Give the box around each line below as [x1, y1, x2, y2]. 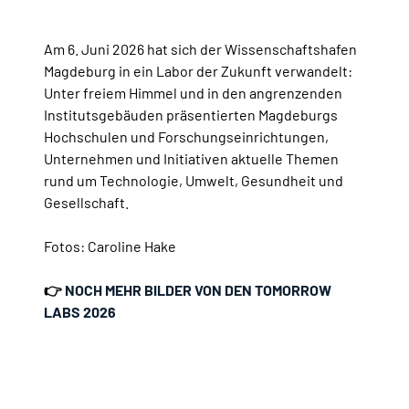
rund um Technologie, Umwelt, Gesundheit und [44, 172, 343, 190]
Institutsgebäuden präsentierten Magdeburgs [44, 106, 338, 124]
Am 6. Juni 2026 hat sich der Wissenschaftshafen [44, 40, 357, 58]
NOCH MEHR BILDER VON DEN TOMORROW [65, 281, 331, 299]
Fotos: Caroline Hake [44, 237, 176, 256]
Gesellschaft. [44, 194, 129, 212]
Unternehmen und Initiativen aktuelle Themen [44, 150, 339, 168]
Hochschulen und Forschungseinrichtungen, [44, 128, 329, 146]
